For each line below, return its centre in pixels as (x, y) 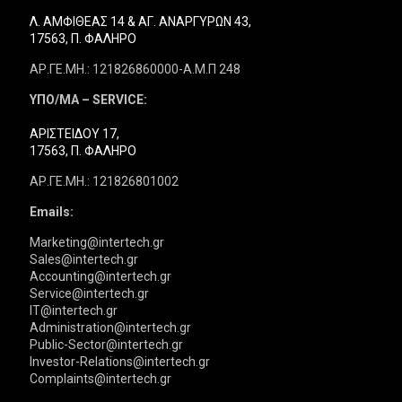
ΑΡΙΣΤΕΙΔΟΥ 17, (74, 133)
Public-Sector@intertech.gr (106, 344)
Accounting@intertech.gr (100, 276)
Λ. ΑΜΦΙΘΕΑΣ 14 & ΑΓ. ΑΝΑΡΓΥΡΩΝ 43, (140, 21)
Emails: (52, 211)
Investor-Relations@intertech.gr (120, 361)
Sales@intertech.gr (84, 259)
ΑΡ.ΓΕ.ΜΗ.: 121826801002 (104, 181)
